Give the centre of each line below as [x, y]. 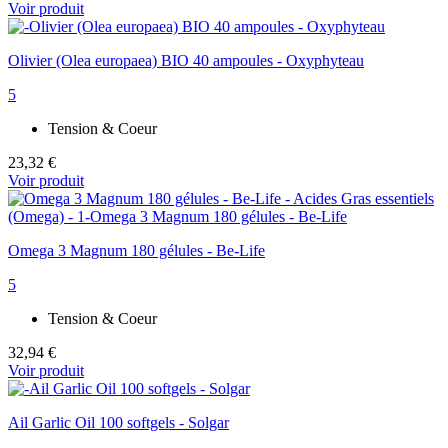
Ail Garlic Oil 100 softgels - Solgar [118, 423]
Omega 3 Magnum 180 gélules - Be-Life [136, 251]
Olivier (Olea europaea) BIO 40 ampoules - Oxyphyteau [186, 61]
